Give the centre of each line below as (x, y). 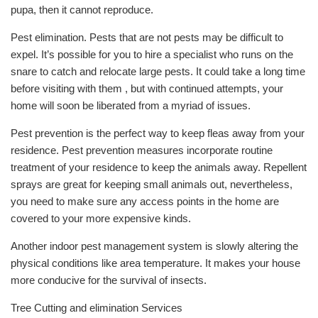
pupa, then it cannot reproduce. (82, 10)
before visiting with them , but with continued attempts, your (147, 88)
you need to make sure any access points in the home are (145, 201)
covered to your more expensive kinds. (101, 218)
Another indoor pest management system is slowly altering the (154, 246)
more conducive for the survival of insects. (109, 280)
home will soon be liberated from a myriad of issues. (131, 105)
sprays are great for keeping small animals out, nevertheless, (152, 184)
